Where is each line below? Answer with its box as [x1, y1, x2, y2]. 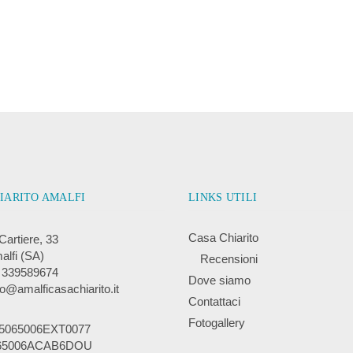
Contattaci [188, 295, 240, 308]
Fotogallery [188, 316, 245, 329]
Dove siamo [188, 273, 251, 287]
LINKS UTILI [188, 191, 258, 203]
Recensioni [200, 252, 258, 266]
